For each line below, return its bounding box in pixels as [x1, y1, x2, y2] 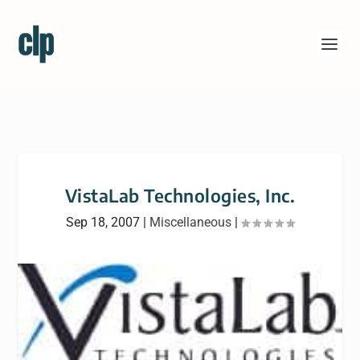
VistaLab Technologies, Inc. [64, 184, 296, 207]
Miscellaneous [149, 215, 231, 230]
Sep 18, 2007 [66, 215, 140, 230]
